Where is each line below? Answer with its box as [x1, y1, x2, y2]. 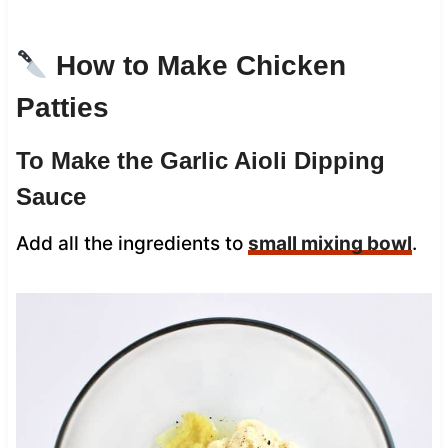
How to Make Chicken [47, 50, 346, 82]
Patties [15, 92, 109, 124]
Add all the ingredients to [15, 232, 248, 256]
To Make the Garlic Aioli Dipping [15, 147, 385, 175]
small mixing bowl [247, 232, 412, 256]
